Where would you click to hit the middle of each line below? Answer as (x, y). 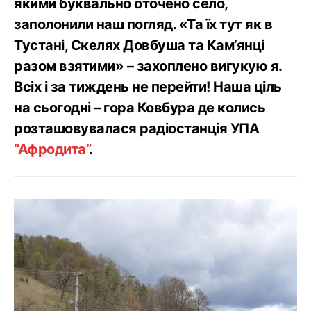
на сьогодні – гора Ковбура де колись (140, 107)
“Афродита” (51, 149)
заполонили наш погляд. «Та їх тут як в (143, 24)
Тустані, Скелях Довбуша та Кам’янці (139, 45)
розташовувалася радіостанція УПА (136, 128)
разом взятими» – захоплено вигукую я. (148, 66)
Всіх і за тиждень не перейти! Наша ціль (148, 86)
